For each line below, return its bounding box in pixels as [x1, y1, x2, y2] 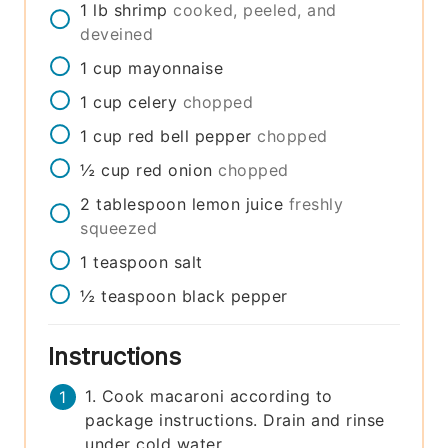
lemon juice [191, 193, 284, 214]
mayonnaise [128, 57, 224, 78]
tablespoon [96, 193, 187, 214]
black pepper [181, 285, 288, 306]
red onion [136, 159, 213, 180]
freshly [288, 193, 344, 214]
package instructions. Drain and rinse [85, 409, 385, 430]
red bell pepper [128, 125, 252, 146]
